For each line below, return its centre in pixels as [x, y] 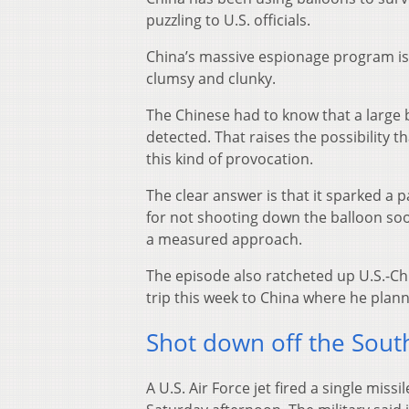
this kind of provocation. [230, 158]
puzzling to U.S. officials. [228, 20]
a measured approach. [224, 239]
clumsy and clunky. [211, 78]
